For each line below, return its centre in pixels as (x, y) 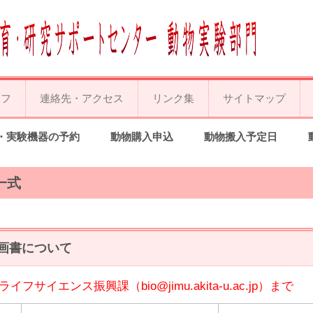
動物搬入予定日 (241, 137)
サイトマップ (254, 98)
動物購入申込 (142, 137)
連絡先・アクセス (82, 98)
